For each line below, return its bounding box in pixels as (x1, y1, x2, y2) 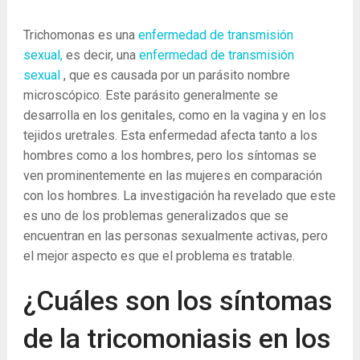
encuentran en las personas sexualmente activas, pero (22, 228, 328, 243)
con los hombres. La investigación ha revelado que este (22, 188, 336, 203)
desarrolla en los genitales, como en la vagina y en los (22, 108, 326, 123)
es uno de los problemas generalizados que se (22, 208, 288, 223)
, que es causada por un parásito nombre (59, 67, 290, 83)
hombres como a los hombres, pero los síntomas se (22, 148, 317, 163)
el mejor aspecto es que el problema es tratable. (22, 248, 295, 264)
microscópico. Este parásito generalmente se (22, 88, 278, 103)
